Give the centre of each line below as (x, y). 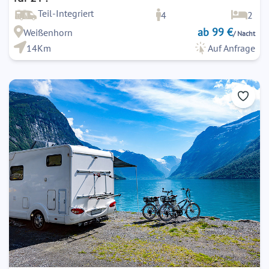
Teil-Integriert (66, 13)
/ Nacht (244, 33)
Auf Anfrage (231, 48)
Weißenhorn (48, 32)
